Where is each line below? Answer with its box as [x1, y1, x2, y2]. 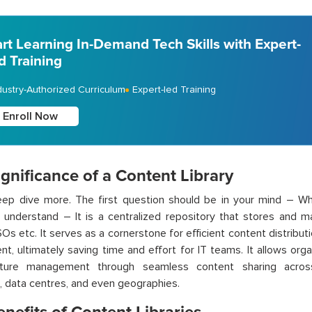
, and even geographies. [65, 276, 182, 290]
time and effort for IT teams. [98, 243, 247, 257]
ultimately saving [17, 243, 99, 257]
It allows [247, 243, 287, 257]
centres [29, 276, 66, 290]
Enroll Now [2, 109, 58, 123]
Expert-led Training [132, 84, 216, 95]
